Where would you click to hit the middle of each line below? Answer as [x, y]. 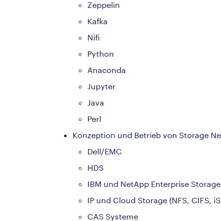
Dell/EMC [105, 151]
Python [101, 53]
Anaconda [107, 70]
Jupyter [101, 86]
